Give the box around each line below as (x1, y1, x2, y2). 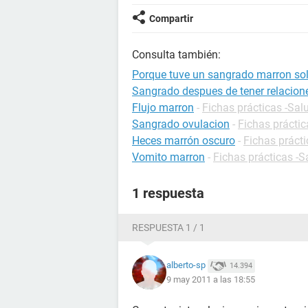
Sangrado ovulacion (132, 118, 230, 131)
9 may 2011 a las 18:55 (166, 274, 255, 285)
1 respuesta (132, 185, 204, 201)
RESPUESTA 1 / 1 (132, 222, 205, 233)
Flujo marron (132, 101, 194, 114)
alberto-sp (166, 260, 206, 271)
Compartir (149, 13, 193, 24)
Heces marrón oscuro (132, 134, 235, 147)
